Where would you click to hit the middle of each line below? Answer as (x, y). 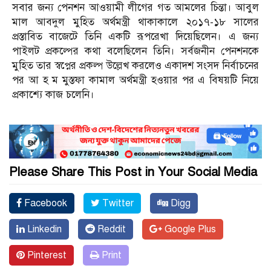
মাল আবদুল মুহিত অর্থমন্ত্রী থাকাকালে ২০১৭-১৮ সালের (135, 22)
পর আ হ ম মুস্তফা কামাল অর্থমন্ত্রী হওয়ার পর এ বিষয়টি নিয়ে (135, 80)
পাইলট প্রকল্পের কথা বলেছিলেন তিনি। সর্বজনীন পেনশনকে (135, 51)
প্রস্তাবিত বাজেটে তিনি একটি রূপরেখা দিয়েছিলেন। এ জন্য (135, 37)
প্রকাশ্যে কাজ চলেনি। (53, 95)
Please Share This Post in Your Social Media (133, 172)
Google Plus (189, 229)
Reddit (110, 229)
